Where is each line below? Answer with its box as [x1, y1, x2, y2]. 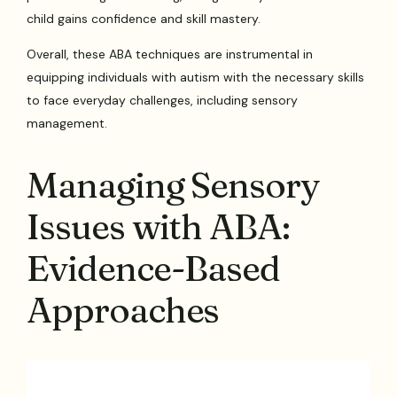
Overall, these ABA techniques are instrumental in [27, 46, 314, 63]
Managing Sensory [27, 163, 319, 207]
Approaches [27, 288, 220, 332]
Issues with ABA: [27, 205, 290, 249]
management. [27, 115, 108, 132]
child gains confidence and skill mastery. [27, 11, 261, 27]
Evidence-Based [27, 246, 281, 291]
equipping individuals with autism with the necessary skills [27, 69, 365, 86]
